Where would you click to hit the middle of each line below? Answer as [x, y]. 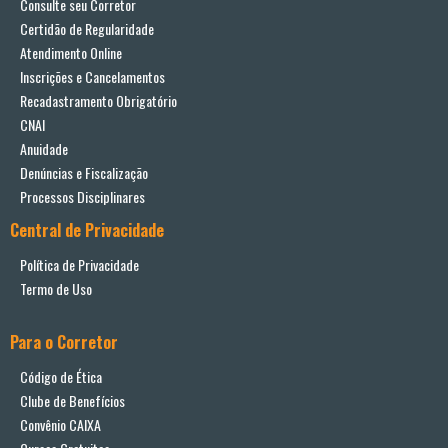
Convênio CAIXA [60, 425]
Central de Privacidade [87, 230]
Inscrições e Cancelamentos [92, 77]
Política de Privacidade [79, 265]
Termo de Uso [56, 289]
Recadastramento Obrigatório [98, 101]
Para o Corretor [64, 342]
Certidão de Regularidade [87, 29]
